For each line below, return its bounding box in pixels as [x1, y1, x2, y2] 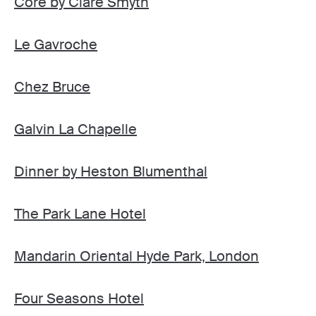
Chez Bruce [14, 77, 90, 96]
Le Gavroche [14, 35, 97, 54]
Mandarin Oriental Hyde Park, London [14, 246, 259, 265]
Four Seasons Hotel [14, 288, 144, 308]
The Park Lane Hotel [14, 204, 146, 223]
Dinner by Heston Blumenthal [14, 162, 207, 181]
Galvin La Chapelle [14, 119, 137, 138]
